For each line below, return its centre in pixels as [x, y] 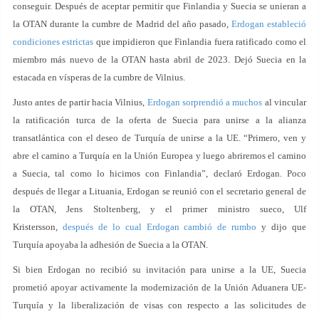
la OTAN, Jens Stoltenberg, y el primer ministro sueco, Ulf [159, 209]
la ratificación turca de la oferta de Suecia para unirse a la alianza [159, 120]
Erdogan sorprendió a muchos [205, 102]
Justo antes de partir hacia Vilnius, [80, 102]
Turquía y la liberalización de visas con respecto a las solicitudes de [159, 305]
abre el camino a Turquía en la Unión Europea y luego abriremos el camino [159, 156]
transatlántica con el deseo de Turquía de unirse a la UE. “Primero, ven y [159, 138]
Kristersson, [38, 227]
